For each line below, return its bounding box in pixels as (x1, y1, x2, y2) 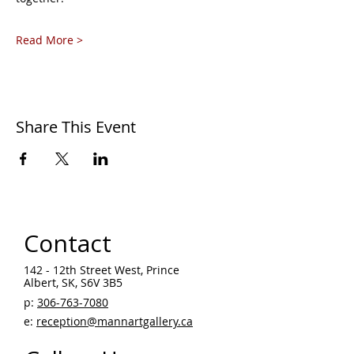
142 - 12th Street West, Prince (24, 262, 179, 277)
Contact (24, 226, 111, 259)
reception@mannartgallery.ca (36, 313, 193, 329)
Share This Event (16, 115, 136, 137)
